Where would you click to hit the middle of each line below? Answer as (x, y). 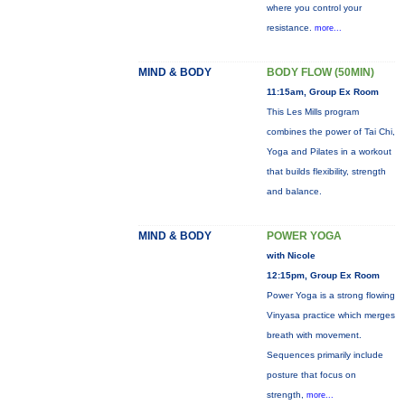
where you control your (314, 8)
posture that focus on (311, 375)
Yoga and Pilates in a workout (329, 151)
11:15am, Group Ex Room (322, 92)
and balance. (294, 191)
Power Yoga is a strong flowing (330, 295)
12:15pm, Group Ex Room (323, 275)
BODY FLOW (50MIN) (320, 72)
